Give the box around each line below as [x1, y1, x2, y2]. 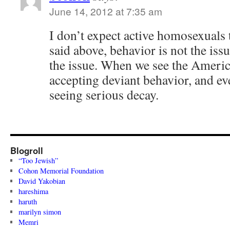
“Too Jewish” [18, 156, 58, 165]
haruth [18, 197, 37, 206]
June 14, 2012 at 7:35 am [49, 4, 162, 18]
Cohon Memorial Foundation [18, 166, 104, 176]
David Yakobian [18, 176, 65, 186]
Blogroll [10, 144, 43, 157]
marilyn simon [18, 207, 61, 217]
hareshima [18, 186, 48, 196]
